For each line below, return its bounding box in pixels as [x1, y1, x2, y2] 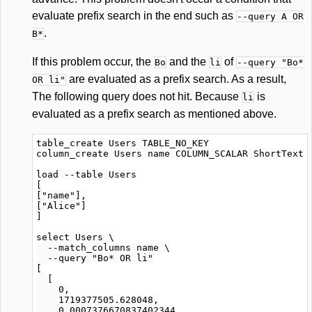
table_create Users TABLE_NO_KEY [36, 138, 209, 148]
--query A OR [237, 11, 304, 22]
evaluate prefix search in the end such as [32, 10, 236, 22]
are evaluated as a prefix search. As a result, [66, 73, 286, 85]
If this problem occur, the [32, 56, 154, 68]
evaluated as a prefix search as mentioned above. [32, 108, 276, 120]
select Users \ [36, 232, 114, 242]
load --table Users [36, 169, 136, 180]
